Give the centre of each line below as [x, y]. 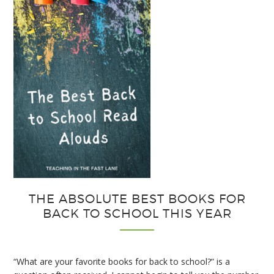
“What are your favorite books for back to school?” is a [122, 261]
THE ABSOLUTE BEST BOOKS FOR [137, 198]
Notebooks [139, 31]
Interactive [137, 17]
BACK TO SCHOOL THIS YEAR [137, 213]
